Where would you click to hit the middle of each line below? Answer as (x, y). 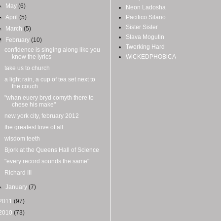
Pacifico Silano (146, 17)
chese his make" (34, 104)
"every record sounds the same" (47, 161)
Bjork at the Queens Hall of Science (52, 150)
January (17, 187)
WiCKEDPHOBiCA (151, 56)
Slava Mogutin (145, 37)
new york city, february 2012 (41, 116)
